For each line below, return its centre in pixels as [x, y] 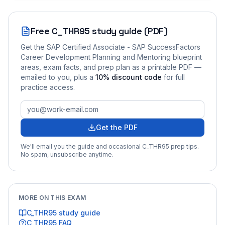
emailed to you [45, 77]
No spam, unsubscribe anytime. [67, 154]
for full [174, 77]
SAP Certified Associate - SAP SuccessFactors [124, 47]
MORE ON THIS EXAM [52, 197]
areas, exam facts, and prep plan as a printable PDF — [111, 67]
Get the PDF [117, 127]
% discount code [132, 77]
